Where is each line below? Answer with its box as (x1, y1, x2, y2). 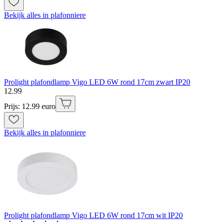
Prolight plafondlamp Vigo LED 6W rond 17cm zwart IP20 (4, 78, 190, 87)
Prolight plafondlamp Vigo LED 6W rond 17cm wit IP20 (4, 211, 183, 220)
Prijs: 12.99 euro (4, 102, 55, 111)
